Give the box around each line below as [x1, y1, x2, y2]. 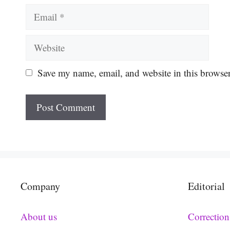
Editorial [188, 179, 225, 194]
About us [21, 210, 57, 223]
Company [21, 179, 60, 194]
